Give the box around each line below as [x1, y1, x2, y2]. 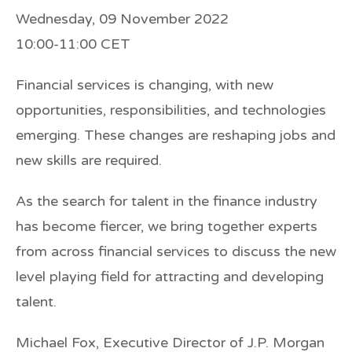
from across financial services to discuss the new [16, 242, 336, 260]
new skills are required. [16, 151, 162, 169]
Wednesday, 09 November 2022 [16, 9, 229, 27]
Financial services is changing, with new [16, 75, 273, 93]
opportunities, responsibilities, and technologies [16, 101, 326, 119]
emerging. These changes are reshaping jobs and [16, 126, 335, 144]
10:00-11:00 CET [16, 35, 130, 53]
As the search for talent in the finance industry [16, 192, 317, 210]
